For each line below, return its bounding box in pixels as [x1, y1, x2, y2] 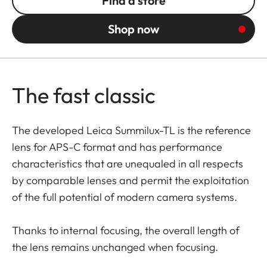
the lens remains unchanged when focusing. [12, 240, 218, 254]
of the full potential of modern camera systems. [12, 190, 237, 204]
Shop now [108, 21, 159, 36]
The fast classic [12, 81, 156, 108]
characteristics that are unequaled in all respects [12, 156, 243, 170]
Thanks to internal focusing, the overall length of [12, 223, 240, 237]
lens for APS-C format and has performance [12, 139, 222, 154]
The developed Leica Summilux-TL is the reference [12, 123, 251, 137]
